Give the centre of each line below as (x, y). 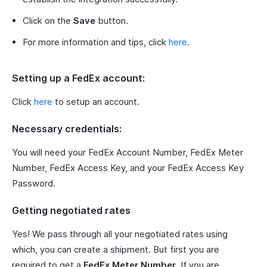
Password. (34, 184)
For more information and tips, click (96, 42)
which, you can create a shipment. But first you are (116, 250)
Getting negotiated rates (71, 211)
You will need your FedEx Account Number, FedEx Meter (128, 153)
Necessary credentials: (67, 129)
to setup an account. (96, 102)
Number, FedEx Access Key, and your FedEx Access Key (128, 168)
